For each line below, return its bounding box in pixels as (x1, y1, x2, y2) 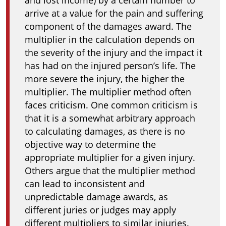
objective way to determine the (25, 138, 156, 150)
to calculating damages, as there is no (25, 125, 185, 137)
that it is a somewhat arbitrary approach (25, 112, 195, 124)
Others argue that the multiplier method (25, 164, 195, 177)
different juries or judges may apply (25, 204, 176, 216)
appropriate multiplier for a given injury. (25, 151, 195, 163)
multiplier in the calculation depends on (25, 33, 195, 45)
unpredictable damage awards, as (25, 191, 168, 203)
